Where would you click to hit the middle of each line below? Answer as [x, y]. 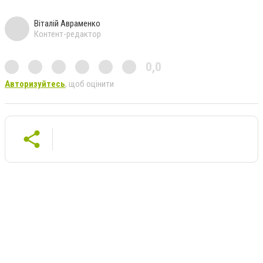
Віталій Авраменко [67, 23]
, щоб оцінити [90, 84]
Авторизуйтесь [35, 84]
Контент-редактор [68, 34]
